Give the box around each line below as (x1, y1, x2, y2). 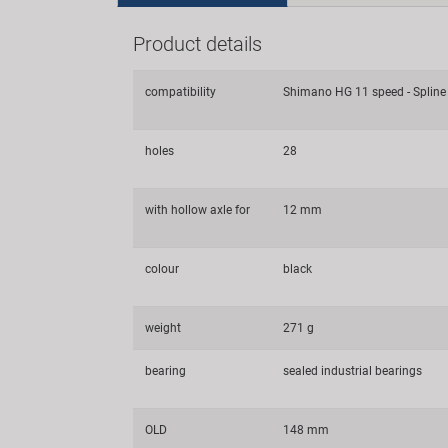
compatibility (145, 85, 216, 100)
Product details (133, 32, 262, 57)
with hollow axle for (145, 203, 250, 218)
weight (145, 321, 181, 336)
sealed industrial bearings (283, 364, 422, 379)
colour (145, 262, 179, 277)
